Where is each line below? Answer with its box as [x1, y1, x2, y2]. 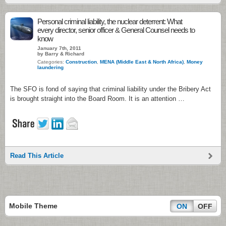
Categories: [37, 59, 66, 65]
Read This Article [10, 152, 64, 159]
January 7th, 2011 [37, 45, 81, 51]
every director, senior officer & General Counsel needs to [37, 26, 195, 34]
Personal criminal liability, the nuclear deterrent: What [37, 17, 182, 26]
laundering [37, 65, 64, 70]
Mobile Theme [9, 202, 58, 210]
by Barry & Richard [37, 51, 84, 56]
